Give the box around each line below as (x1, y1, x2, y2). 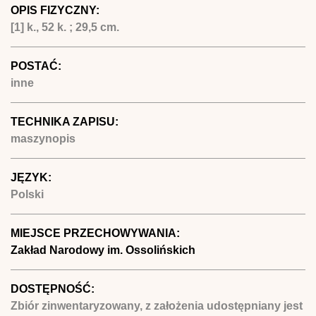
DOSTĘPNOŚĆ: (11, 282, 97, 295)
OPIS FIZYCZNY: (11, 4, 102, 16)
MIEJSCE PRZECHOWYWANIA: (11, 226, 183, 239)
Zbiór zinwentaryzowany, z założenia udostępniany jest (11, 299, 303, 312)
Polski (11, 188, 44, 200)
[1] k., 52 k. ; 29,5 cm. (11, 20, 119, 33)
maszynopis (11, 132, 75, 145)
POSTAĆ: (11, 59, 64, 72)
